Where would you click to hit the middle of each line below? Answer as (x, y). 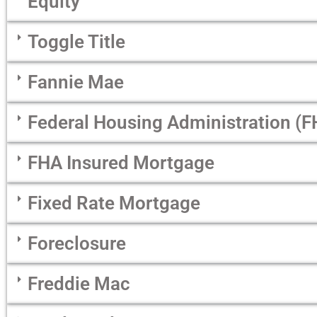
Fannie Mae (76, 82)
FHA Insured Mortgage (121, 163)
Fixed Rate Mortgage (114, 203)
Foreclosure (77, 244)
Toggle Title (76, 42)
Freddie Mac (79, 284)
